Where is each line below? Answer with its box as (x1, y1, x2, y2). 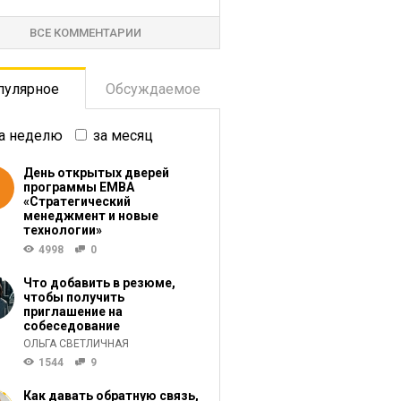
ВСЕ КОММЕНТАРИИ (30, 26, 142, 39)
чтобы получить (22, 290, 124, 304)
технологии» (22, 223, 102, 237)
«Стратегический (22, 194, 131, 209)
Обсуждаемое (105, 81, 200, 98)
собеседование (22, 319, 120, 333)
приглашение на (22, 304, 123, 319)
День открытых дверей (22, 166, 169, 180)
